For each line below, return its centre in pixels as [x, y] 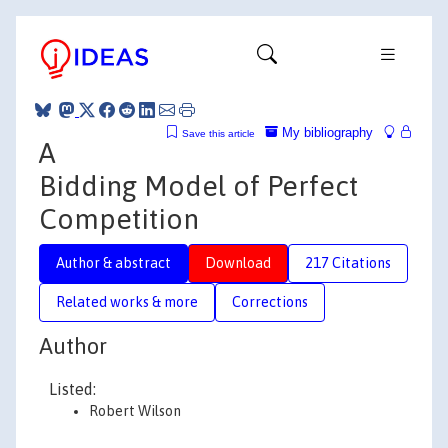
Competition [119, 218]
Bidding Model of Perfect [198, 185]
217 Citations [348, 262]
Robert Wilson [135, 411]
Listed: [72, 389]
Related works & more [127, 301]
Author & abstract [113, 262]
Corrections [270, 301]
